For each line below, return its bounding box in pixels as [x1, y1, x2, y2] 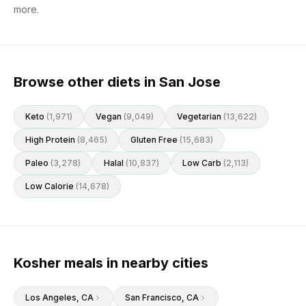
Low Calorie [25, 181, 74, 191]
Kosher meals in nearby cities [14, 255, 208, 271]
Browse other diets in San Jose [14, 74, 221, 90]
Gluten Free [130, 135, 178, 145]
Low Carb [182, 158, 221, 168]
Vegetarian [177, 111, 221, 122]
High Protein [25, 135, 75, 145]
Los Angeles [25, 292, 76, 303]
